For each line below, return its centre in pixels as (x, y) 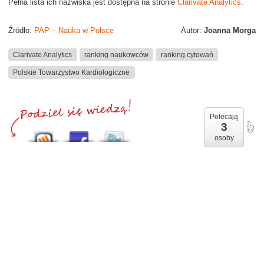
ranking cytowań (187, 55)
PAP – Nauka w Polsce (74, 31)
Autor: (192, 31)
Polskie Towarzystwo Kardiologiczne (72, 72)
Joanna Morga (230, 31)
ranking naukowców (116, 55)
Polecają (224, 117)
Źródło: (21, 31)
